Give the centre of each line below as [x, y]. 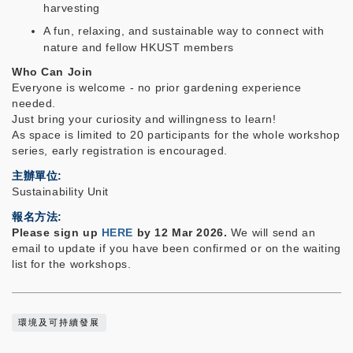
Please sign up [57, 232]
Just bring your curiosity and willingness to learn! [144, 119]
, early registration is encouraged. [136, 150]
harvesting [72, 8]
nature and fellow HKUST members [139, 47]
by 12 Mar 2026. [182, 232]
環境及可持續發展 [59, 322]
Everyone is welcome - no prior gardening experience [157, 87]
